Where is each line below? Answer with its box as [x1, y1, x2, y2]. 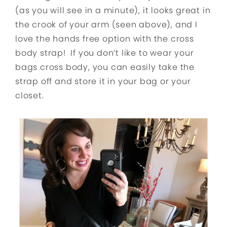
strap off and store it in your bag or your [15, 75, 191, 88]
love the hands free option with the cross [15, 33, 194, 45]
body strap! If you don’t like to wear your [15, 47, 194, 59]
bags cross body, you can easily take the [15, 61, 195, 73]
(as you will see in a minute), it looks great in [15, 5, 211, 17]
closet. [15, 90, 44, 102]
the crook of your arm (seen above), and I [15, 19, 198, 31]
